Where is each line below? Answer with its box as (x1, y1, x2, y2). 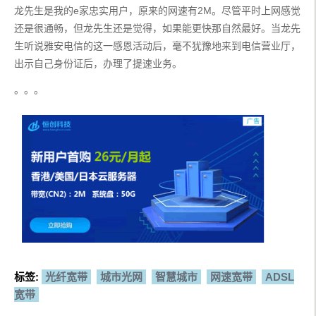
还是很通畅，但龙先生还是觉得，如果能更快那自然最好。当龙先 (14, 23, 300, 35)
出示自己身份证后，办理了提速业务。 (14, 58, 182, 70)
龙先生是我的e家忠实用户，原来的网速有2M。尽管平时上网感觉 (14, 5, 300, 17)
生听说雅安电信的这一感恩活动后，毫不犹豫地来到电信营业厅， (14, 40, 300, 52)
